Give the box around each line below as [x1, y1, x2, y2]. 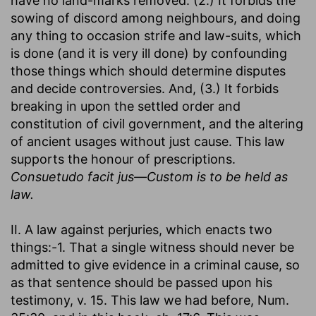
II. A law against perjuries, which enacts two [11, 221, 272, 237]
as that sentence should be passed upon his [11, 274, 272, 290]
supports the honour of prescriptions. [11, 151, 236, 166]
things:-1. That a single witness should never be [11, 239, 294, 255]
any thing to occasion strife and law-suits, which [11, 28, 301, 43]
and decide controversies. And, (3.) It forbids [11, 80, 279, 96]
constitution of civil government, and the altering [11, 116, 303, 131]
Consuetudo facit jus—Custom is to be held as [11, 169, 288, 184]
